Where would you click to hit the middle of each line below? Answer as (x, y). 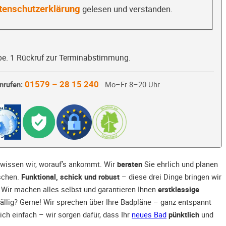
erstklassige (179, 189)
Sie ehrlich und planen (180, 164)
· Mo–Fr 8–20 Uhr (129, 85)
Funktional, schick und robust (70, 177)
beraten (130, 164)
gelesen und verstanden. (126, 9)
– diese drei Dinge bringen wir (171, 177)
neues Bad (149, 215)
